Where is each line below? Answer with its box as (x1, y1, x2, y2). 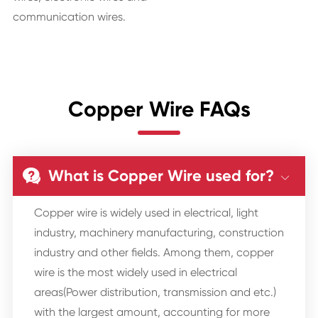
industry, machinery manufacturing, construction (33, 226, 284, 240)
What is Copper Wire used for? (48, 166, 274, 186)
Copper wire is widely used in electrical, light (33, 206, 258, 220)
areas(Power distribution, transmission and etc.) (33, 285, 276, 300)
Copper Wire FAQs (67, 97, 251, 123)
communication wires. (12, 10, 126, 24)
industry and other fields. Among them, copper (33, 246, 274, 260)
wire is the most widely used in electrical (33, 265, 237, 280)
